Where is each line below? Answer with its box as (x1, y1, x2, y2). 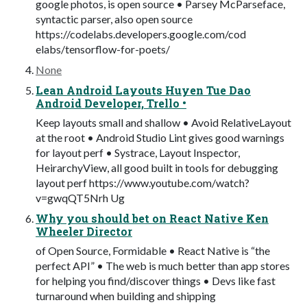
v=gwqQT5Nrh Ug (36, 191, 125, 204)
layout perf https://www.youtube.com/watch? (36, 175, 249, 189)
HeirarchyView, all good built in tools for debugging (36, 160, 278, 174)
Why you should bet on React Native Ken (36, 210, 269, 225)
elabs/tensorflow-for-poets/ (36, 42, 170, 56)
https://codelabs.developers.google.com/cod (36, 27, 246, 40)
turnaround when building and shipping (36, 288, 216, 302)
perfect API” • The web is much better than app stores (36, 258, 290, 272)
